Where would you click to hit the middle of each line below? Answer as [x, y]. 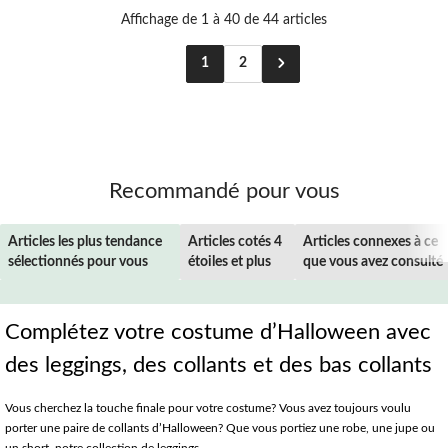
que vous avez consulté [372, 261]
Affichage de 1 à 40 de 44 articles [224, 19]
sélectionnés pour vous [78, 261]
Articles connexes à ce [370, 241]
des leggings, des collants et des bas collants [218, 364]
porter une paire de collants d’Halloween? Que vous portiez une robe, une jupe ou [219, 427]
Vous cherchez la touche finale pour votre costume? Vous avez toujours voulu [207, 407]
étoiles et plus [229, 261]
